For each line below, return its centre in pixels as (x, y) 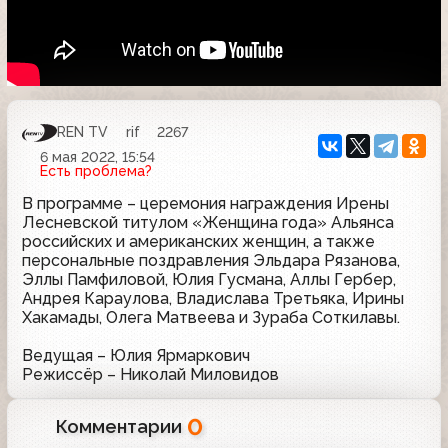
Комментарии (122, 426)
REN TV (82, 132)
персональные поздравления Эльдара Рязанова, (211, 260)
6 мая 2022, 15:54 (97, 156)
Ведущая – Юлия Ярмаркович (136, 355)
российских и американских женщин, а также (198, 241)
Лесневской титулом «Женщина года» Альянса (208, 222)
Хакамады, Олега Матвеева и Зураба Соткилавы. (211, 317)
